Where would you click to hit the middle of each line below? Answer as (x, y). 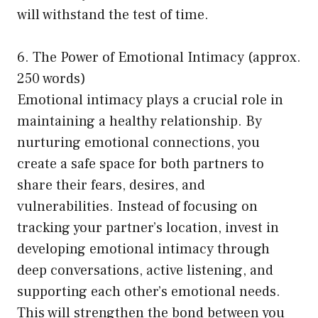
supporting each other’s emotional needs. (149, 291)
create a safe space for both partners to (141, 164)
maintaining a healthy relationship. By (139, 121)
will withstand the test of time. (113, 15)
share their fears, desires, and (111, 185)
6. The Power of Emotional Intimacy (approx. (159, 57)
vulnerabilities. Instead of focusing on (137, 206)
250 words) (51, 78)
